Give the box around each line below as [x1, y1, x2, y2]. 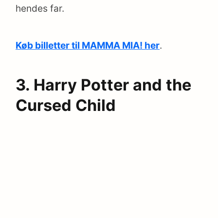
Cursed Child [16, 95, 116, 115]
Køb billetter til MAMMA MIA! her [16, 40, 160, 52]
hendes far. [16, 3, 64, 15]
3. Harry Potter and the [16, 75, 191, 94]
